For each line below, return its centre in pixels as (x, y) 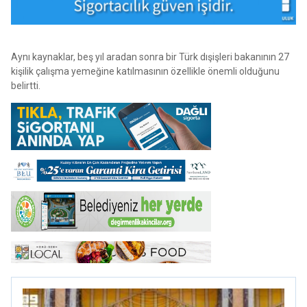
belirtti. (26, 85)
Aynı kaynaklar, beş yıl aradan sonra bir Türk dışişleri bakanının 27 (150, 57)
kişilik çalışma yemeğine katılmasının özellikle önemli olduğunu (145, 71)
